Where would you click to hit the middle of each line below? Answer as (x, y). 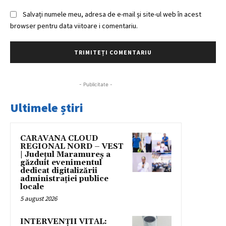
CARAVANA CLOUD (59, 139)
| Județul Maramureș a (65, 155)
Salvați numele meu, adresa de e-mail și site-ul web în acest (112, 14)
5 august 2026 (39, 199)
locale (32, 187)
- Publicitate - (96, 84)
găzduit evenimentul (61, 163)
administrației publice (64, 179)
